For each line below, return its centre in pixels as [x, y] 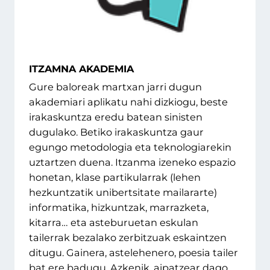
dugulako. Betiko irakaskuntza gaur [116, 132]
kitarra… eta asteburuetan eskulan [114, 223]
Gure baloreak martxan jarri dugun [115, 87]
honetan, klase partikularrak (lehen [115, 177]
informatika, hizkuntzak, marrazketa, [119, 208]
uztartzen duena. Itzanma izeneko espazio [132, 162]
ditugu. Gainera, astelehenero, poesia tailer [133, 253]
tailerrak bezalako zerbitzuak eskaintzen [128, 238]
